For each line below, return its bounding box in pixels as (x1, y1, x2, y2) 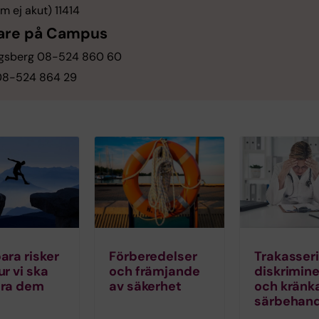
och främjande (109, 262, 200, 280)
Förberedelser (109, 247, 197, 265)
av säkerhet (109, 277, 182, 295)
